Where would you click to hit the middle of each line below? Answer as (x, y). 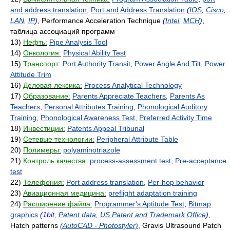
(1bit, (49, 215)
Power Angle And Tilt (168, 64)
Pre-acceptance (201, 161)
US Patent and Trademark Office (153, 215)
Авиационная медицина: (65, 193)
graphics (24, 215)
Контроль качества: (55, 161)
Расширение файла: (58, 204)
